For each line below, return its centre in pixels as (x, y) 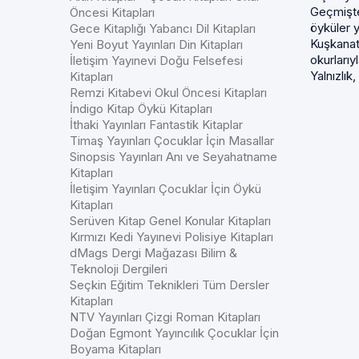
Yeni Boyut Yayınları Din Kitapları (156, 44)
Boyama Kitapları (115, 349)
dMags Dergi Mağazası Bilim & (153, 253)
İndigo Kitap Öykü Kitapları (141, 109)
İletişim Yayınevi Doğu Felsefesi (156, 61)
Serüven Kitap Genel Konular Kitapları (170, 221)
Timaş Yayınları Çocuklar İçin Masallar (172, 141)
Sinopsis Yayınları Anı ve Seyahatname (173, 157)
